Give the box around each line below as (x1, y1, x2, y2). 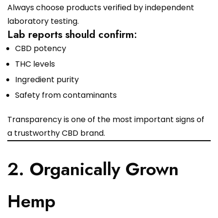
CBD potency (15, 43, 66, 54)
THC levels (15, 58, 55, 70)
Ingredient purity (15, 74, 79, 86)
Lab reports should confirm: (7, 27, 137, 42)
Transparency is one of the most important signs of (7, 114, 204, 126)
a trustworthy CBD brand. (7, 127, 105, 139)
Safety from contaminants (15, 90, 117, 101)
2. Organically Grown (7, 156, 179, 182)
